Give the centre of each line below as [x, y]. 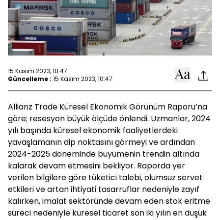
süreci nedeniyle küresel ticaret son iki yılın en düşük [107, 213]
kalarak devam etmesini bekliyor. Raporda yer [96, 166]
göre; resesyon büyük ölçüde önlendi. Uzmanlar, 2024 [109, 119]
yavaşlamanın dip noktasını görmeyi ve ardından [101, 142]
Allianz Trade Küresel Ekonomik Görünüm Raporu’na [108, 107]
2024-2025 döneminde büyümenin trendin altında [104, 154]
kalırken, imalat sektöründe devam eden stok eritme [109, 201]
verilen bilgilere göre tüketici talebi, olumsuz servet [105, 178]
